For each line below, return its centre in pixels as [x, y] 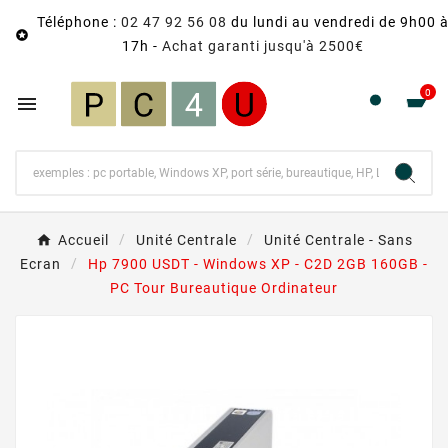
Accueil [83, 240]
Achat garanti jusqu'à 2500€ [263, 46]
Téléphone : [79, 22]
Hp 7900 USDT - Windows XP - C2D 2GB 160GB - [258, 264]
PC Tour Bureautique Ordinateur [224, 288]
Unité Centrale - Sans [338, 240]
